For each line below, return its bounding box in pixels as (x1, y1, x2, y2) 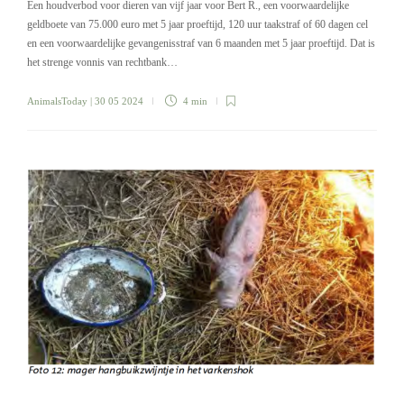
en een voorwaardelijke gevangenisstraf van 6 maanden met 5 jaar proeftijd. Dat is (27, 37, 375, 50)
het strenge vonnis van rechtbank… (27, 56, 178, 69)
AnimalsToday (27, 96, 87, 107)
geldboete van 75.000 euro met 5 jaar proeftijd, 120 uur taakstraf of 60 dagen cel (27, 18, 368, 32)
